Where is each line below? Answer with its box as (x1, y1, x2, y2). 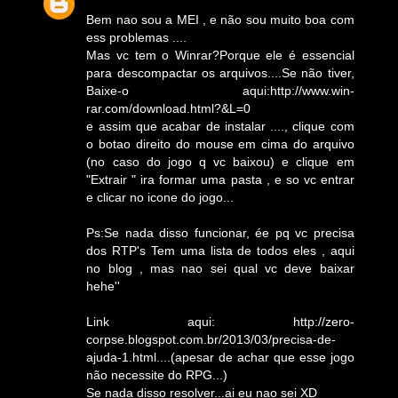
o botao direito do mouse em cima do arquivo (86, 136, 354, 151)
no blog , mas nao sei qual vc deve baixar (86, 260, 354, 275)
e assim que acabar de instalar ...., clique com (86, 118, 354, 133)
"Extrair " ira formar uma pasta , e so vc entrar (86, 171, 354, 187)
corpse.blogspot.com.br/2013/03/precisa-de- (86, 331, 337, 346)
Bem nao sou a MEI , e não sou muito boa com (86, 12, 354, 27)
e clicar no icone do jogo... (86, 189, 235, 204)
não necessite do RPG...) (86, 367, 228, 382)
